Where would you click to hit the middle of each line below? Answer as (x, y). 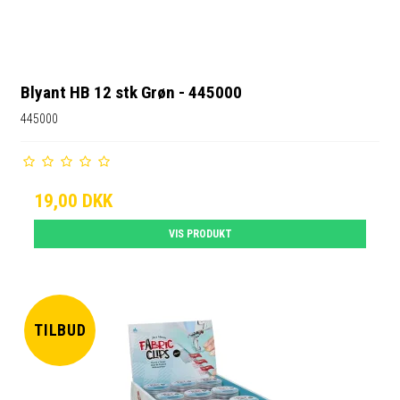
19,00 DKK (74, 201)
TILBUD (60, 330)
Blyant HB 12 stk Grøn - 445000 (132, 93)
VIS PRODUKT (200, 234)
